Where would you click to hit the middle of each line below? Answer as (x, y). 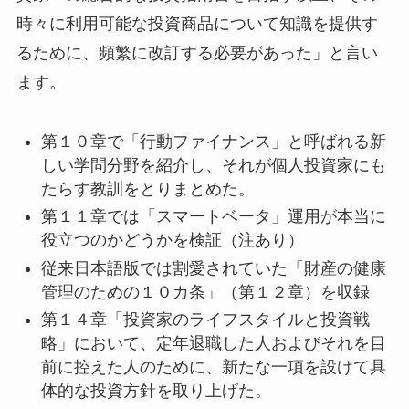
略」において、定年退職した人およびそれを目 (213, 344)
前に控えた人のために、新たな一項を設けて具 (213, 367)
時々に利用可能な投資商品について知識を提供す (197, 24)
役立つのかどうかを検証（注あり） (172, 241)
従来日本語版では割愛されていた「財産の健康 (213, 268)
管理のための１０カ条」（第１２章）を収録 (205, 292)
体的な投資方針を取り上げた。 (156, 391)
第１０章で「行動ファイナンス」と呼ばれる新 (213, 141)
